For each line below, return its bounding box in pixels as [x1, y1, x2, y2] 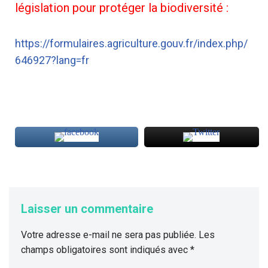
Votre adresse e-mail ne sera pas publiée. [21, 229, 196, 240]
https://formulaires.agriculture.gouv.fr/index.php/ [15, 37, 248, 50]
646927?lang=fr [15, 54, 89, 66]
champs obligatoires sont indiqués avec [21, 244, 190, 255]
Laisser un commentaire [21, 202, 153, 216]
